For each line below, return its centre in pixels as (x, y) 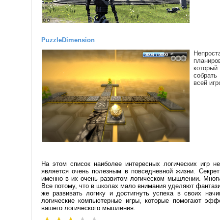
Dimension (78, 40)
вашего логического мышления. (88, 208)
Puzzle (51, 40)
